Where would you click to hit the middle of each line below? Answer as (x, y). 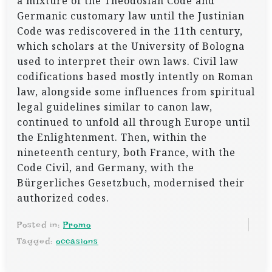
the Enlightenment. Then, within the (112, 137)
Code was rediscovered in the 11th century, (130, 31)
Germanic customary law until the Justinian (131, 16)
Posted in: (40, 225)
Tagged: (36, 241)
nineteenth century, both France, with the (126, 152)
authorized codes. (63, 198)
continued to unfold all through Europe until (134, 122)
